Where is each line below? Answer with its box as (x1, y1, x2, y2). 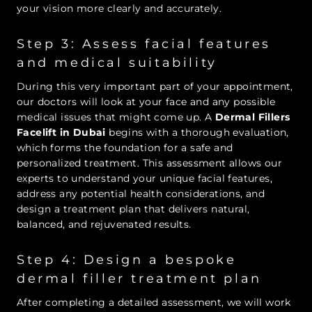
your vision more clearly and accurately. (17, 2, 221, 15)
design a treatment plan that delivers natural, (17, 203, 250, 216)
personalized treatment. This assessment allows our (17, 157, 282, 170)
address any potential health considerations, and (17, 187, 265, 201)
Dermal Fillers (214, 111, 290, 124)
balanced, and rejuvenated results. (17, 218, 192, 231)
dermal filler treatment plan (17, 271, 262, 287)
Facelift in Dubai (17, 126, 106, 139)
